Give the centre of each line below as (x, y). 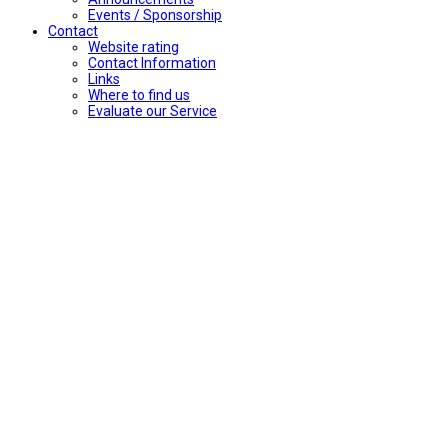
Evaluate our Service (152, 110)
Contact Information (152, 62)
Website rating (133, 46)
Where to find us (139, 94)
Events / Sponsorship (155, 14)
